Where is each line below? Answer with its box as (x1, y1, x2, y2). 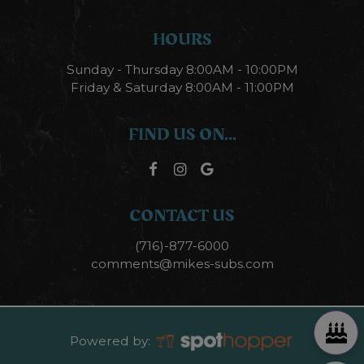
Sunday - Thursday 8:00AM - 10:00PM (66, 61, 298, 77)
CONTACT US (129, 202, 235, 230)
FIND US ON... (128, 121, 236, 149)
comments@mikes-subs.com (90, 256, 274, 272)
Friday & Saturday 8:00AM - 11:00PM (70, 79, 294, 95)
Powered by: (69, 332, 154, 349)
